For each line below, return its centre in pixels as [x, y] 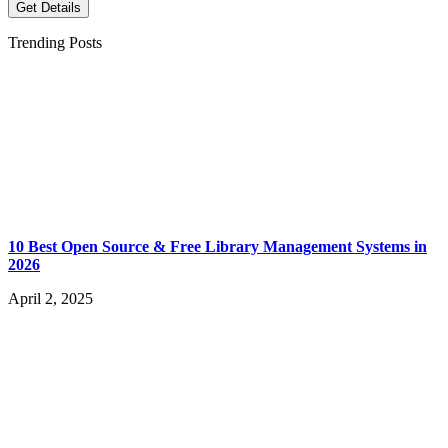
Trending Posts [55, 43]
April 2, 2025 [50, 299]
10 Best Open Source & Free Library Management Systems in [217, 247]
